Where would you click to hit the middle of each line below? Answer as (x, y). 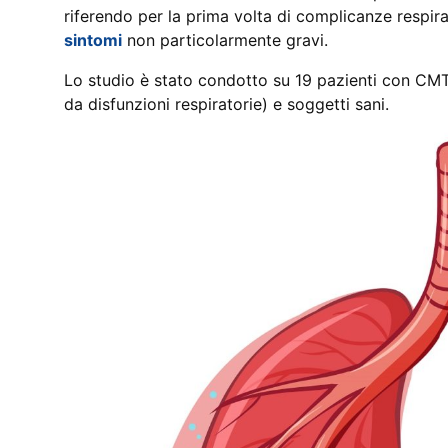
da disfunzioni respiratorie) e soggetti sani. (226, 104)
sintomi (93, 40)
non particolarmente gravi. (225, 40)
